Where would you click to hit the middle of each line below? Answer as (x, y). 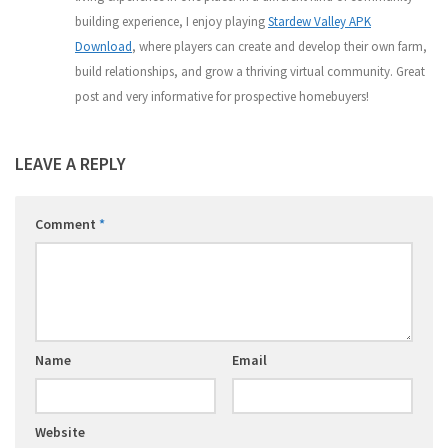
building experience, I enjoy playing (171, 22)
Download (103, 47)
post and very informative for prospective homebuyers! (222, 97)
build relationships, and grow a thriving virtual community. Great (250, 72)
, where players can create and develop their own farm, (279, 47)
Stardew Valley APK (319, 22)
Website (60, 432)
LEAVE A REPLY (70, 164)
